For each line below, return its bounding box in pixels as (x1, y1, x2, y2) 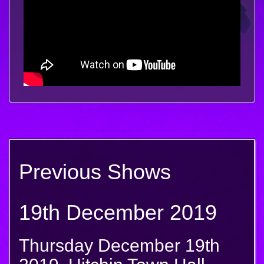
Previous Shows (19, 160, 171, 184)
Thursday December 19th (19, 236, 220, 255)
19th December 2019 (19, 200, 217, 225)
